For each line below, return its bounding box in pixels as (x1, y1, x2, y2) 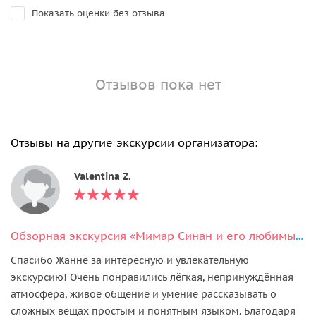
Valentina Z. (74, 169, 131, 183)
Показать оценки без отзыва (32, 6, 165, 19)
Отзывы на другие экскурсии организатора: (11, 135, 257, 150)
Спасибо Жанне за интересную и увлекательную (11, 253, 249, 267)
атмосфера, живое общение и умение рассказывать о (11, 287, 276, 300)
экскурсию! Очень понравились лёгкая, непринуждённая (11, 270, 293, 284)
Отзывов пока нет (95, 75, 221, 94)
